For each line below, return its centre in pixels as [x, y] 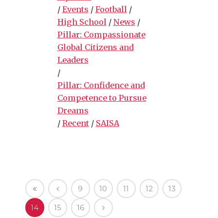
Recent [75, 123]
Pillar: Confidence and [101, 85]
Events [75, 9]
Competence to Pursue [102, 98]
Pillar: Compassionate [101, 34]
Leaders [73, 60]
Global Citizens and [95, 47]
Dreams [73, 110]
